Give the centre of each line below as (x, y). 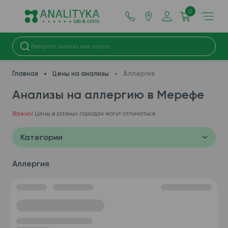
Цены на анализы (81, 74)
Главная (25, 74)
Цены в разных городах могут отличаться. (95, 113)
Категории (41, 137)
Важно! (23, 113)
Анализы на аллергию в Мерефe (108, 94)
